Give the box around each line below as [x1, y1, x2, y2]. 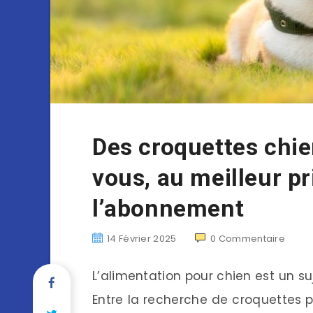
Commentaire [218, 231, 286, 245]
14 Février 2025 [107, 231, 177, 245]
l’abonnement [92, 194, 245, 222]
